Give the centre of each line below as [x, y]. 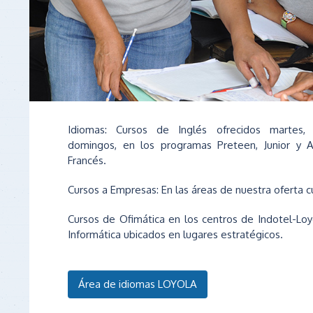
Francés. [87, 161]
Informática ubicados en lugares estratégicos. [175, 235]
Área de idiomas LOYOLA [138, 284]
